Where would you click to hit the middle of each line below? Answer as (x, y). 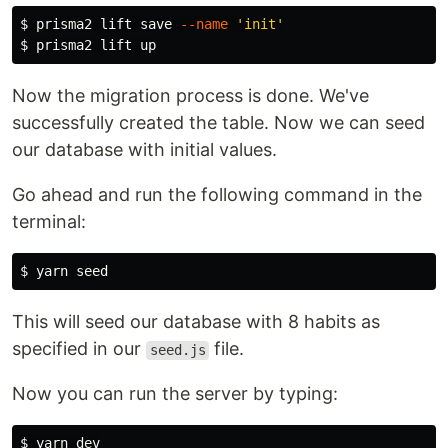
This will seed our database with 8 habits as (196, 322)
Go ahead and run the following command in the (217, 195)
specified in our (79, 349)
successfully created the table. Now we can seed (218, 123)
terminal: (49, 222)
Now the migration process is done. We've (190, 96)
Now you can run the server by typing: (175, 394)
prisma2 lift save (108, 24)
